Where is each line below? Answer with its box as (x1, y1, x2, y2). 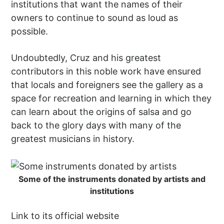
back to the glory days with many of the (11, 120, 181, 131)
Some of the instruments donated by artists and (18, 173, 205, 184)
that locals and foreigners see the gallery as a (11, 79, 203, 90)
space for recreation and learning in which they (11, 93, 212, 104)
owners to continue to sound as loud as (11, 12, 178, 23)
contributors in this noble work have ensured (11, 66, 201, 77)
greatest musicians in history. (11, 133, 135, 144)
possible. (11, 26, 48, 37)
